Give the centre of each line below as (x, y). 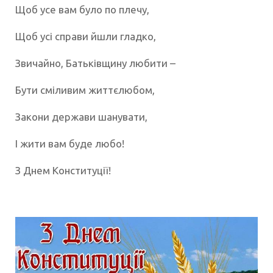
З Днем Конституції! (63, 170)
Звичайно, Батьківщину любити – (95, 63)
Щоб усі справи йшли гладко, (86, 36)
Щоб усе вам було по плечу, (82, 9)
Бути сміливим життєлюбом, (85, 90)
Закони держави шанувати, (81, 116)
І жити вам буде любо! (70, 143)
